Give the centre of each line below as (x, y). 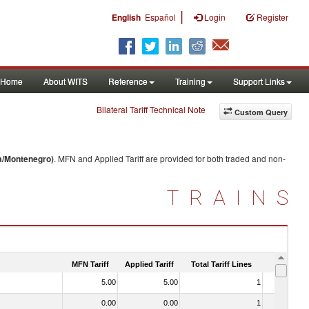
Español (160, 17)
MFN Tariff (90, 264)
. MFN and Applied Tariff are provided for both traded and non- (170, 158)
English (126, 17)
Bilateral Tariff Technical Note (151, 109)
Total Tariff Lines (221, 264)
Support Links (259, 81)
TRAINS (233, 198)
